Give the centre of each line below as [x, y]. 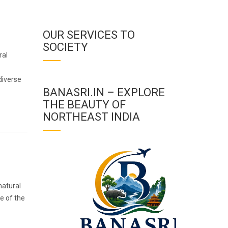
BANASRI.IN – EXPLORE [104, 92]
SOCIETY [65, 47]
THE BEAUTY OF [84, 105]
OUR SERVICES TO [89, 35]
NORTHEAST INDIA [91, 117]
